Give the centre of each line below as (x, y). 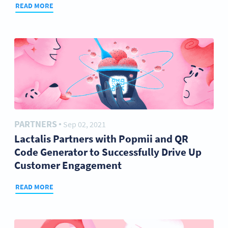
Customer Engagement (68, 165)
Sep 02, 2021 (84, 124)
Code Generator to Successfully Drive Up (108, 152)
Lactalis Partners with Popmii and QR (101, 139)
